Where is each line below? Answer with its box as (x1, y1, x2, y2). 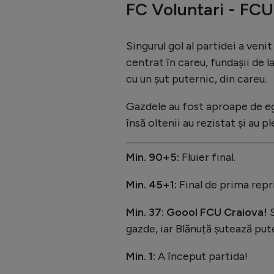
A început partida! (155, 249, 248, 263)
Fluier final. (179, 150, 235, 164)
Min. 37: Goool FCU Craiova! (126, 205, 270, 219)
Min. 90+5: (126, 150, 179, 164)
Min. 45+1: (126, 177, 179, 191)
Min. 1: (126, 249, 155, 263)
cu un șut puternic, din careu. (126, 72, 267, 86)
